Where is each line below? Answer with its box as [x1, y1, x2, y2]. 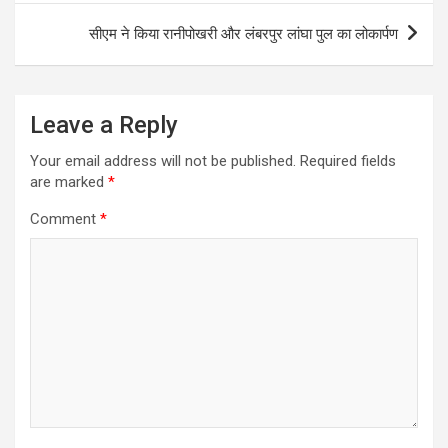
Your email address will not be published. [30, 151, 296, 170]
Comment [30, 209, 100, 228]
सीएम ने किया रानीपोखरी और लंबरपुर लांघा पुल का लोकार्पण [85, 24, 398, 43]
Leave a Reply [30, 110, 178, 139]
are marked [30, 172, 108, 191]
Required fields [300, 151, 396, 170]
